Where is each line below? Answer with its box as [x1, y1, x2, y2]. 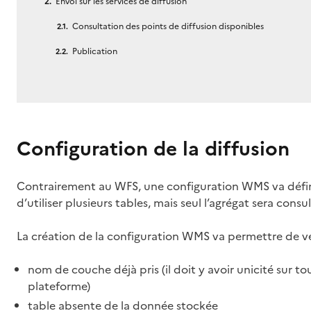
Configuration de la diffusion [16, 134, 289, 163]
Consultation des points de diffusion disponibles [72, 20, 264, 33]
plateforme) [27, 278, 90, 294]
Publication [72, 45, 117, 58]
